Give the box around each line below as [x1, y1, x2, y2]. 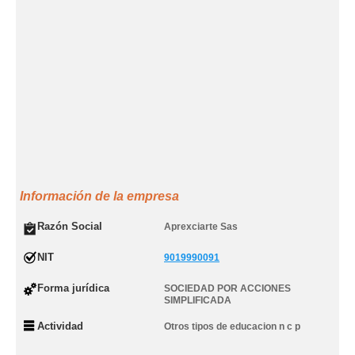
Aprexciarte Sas [164, 221, 238, 232]
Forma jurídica [37, 282, 109, 294]
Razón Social [37, 220, 102, 232]
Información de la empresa [20, 189, 179, 203]
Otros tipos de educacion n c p [164, 321, 300, 332]
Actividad [37, 320, 83, 332]
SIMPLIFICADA [164, 295, 231, 306]
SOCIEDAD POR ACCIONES [164, 283, 291, 294]
